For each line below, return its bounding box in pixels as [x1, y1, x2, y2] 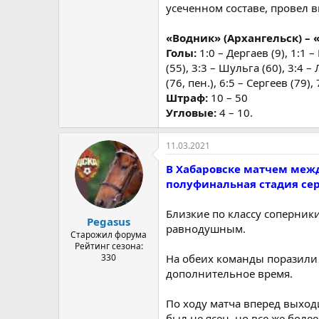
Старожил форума [70, 228, 147, 241]
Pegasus [87, 214, 130, 229]
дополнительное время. [166, 266, 293, 281]
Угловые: [166, 105, 219, 120]
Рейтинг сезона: [74, 239, 143, 252]
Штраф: [166, 90, 211, 105]
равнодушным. [166, 221, 246, 236]
